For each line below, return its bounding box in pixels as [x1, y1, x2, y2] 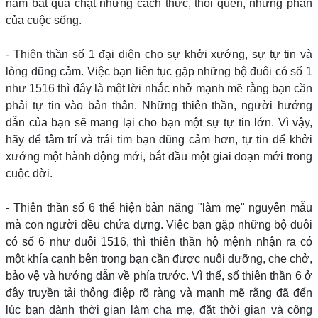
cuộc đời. [6, 168, 53, 180]
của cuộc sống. [6, 14, 82, 26]
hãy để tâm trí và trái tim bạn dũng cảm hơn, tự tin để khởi [6, 133, 312, 146]
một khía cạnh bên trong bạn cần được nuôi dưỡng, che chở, [6, 253, 312, 265]
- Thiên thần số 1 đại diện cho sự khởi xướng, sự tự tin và [6, 48, 312, 60]
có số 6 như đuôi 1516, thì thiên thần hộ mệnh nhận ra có [6, 236, 312, 248]
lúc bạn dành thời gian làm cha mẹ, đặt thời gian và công [6, 304, 312, 316]
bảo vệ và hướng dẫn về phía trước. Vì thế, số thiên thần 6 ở [6, 270, 312, 282]
